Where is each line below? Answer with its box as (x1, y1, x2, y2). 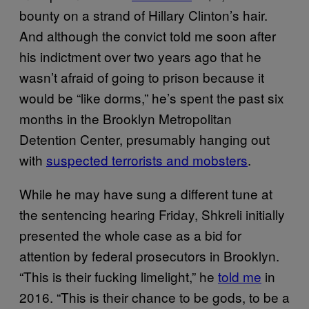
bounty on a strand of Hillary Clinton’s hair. (19, 5, 268, 24)
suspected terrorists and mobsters (46, 150, 248, 169)
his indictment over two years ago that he (19, 46, 261, 66)
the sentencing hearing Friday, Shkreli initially (19, 204, 285, 223)
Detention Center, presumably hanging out (19, 129, 270, 148)
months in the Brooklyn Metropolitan (19, 108, 232, 128)
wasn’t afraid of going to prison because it (19, 67, 264, 86)
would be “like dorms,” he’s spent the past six (19, 88, 284, 107)
